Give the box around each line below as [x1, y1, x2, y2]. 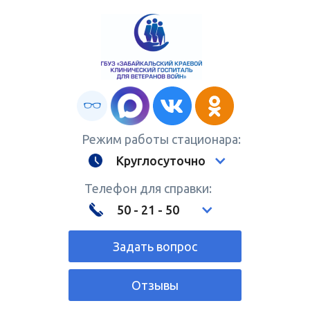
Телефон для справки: [84, 181, 212, 195]
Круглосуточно [116, 154, 206, 167]
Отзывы [131, 278, 179, 292]
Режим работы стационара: [81, 132, 241, 146]
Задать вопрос [113, 239, 197, 253]
